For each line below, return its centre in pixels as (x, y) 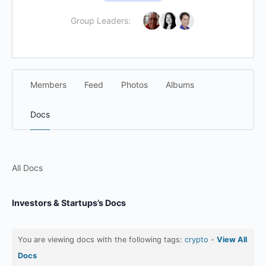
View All (232, 240)
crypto (197, 240)
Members (48, 85)
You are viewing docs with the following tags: (101, 240)
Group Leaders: (101, 20)
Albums (180, 85)
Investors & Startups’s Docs (69, 203)
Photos (134, 85)
